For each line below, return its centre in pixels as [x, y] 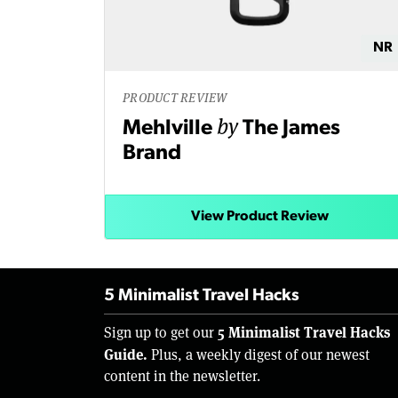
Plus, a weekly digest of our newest [259, 355]
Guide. [126, 354]
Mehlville [170, 129]
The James [291, 129]
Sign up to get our [161, 333]
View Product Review [259, 217]
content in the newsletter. [182, 377]
